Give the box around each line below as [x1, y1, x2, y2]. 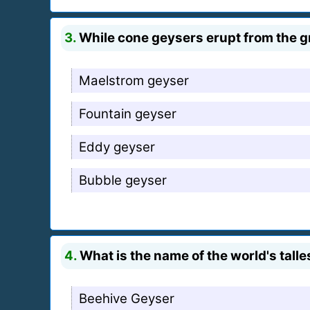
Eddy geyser [79, 138, 155, 155]
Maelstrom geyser [79, 72, 189, 89]
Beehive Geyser [79, 290, 174, 307]
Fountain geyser [79, 105, 176, 122]
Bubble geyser [79, 172, 167, 188]
